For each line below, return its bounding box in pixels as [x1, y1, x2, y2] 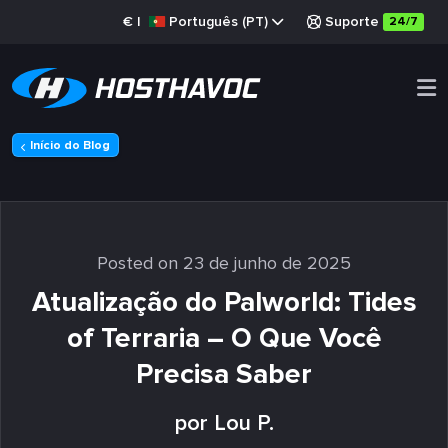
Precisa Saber [136, 357, 312, 391]
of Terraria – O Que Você [66, 321, 382, 355]
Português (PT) [169, 13, 268, 30]
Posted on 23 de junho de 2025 [97, 252, 351, 274]
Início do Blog [30, 138, 110, 153]
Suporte [325, 13, 379, 30]
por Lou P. [174, 410, 274, 437]
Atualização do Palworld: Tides [31, 285, 417, 319]
